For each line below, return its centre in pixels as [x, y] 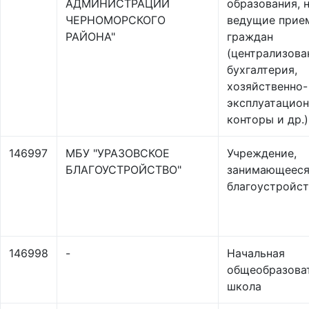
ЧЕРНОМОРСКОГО [116, 20]
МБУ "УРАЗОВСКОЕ [118, 153]
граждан [250, 37]
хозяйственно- [267, 86]
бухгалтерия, [262, 70]
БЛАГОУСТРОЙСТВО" [123, 170]
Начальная [256, 253]
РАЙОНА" [90, 37]
